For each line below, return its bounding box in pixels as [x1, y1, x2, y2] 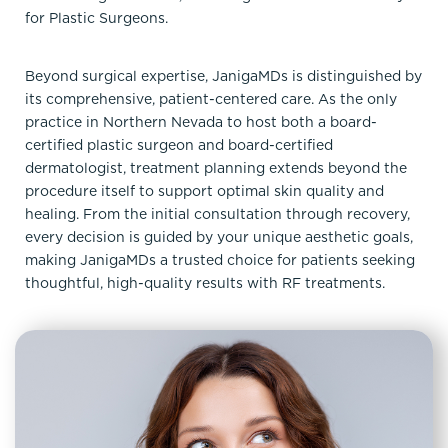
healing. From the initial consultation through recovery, [25, 203, 410, 224]
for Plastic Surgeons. [25, 7, 168, 28]
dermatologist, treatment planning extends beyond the [25, 157, 407, 178]
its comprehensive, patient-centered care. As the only [25, 88, 397, 109]
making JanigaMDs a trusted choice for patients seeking [25, 249, 415, 270]
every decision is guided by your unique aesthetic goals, [25, 226, 413, 247]
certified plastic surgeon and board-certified [25, 134, 333, 155]
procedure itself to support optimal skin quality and [25, 180, 384, 201]
